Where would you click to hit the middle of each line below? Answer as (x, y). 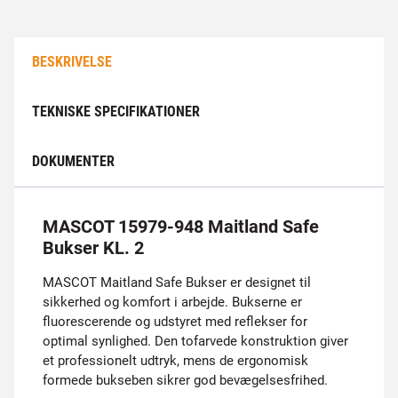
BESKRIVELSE (72, 62)
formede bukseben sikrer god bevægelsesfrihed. (185, 380)
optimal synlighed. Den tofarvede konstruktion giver (195, 341)
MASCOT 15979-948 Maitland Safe (181, 227)
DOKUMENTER (73, 161)
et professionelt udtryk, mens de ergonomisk (175, 361)
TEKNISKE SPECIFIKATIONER (116, 111)
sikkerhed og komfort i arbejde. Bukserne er (172, 302)
